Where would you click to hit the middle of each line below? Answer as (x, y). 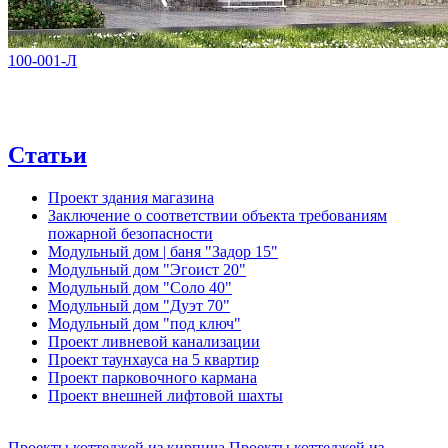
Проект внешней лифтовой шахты (165, 395)
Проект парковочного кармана (152, 377)
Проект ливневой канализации (154, 341)
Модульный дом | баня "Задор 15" (163, 251)
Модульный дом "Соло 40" (140, 287)
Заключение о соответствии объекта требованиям (217, 215)
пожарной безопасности (130, 233)
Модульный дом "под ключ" (144, 323)
